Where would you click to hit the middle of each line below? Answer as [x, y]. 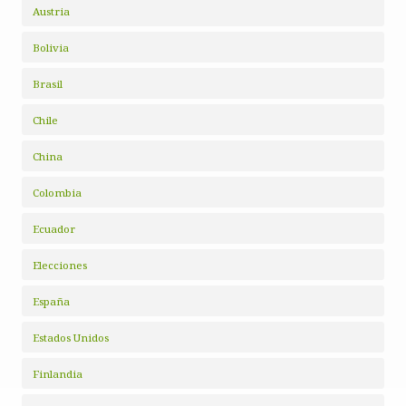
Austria [51, 11]
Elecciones [60, 265]
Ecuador [54, 229]
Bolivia [51, 48]
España [51, 301]
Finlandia [58, 374]
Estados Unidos [71, 338]
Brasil [48, 84]
